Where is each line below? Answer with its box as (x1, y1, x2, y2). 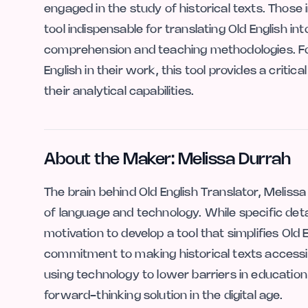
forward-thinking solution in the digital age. (44, 290, 283, 302)
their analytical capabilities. (44, 86, 195, 98)
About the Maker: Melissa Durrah (44, 152, 291, 168)
